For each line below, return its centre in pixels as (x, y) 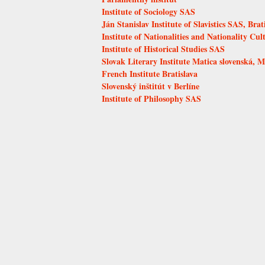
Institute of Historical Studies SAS (163, 49)
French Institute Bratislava (150, 73)
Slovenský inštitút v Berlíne (151, 86)
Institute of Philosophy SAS (151, 98)
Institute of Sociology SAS (148, 11)
